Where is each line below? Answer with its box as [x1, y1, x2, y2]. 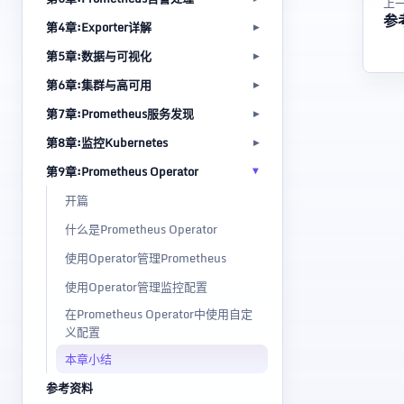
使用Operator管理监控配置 [65, 277, 207, 297]
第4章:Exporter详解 [46, 17, 151, 37]
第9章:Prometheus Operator [46, 161, 198, 181]
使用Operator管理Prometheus [65, 248, 226, 268]
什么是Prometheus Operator [65, 219, 217, 239]
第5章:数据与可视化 [46, 46, 151, 66]
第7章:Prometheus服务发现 [46, 104, 194, 124]
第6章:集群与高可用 [46, 75, 151, 95]
